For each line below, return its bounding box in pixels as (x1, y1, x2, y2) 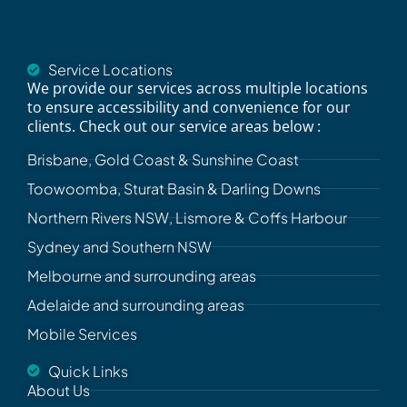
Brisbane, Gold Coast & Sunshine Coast (27, 149, 299, 169)
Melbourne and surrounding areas (27, 265, 256, 285)
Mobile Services (27, 323, 137, 343)
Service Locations (47, 60, 173, 80)
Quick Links (47, 361, 128, 381)
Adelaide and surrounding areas (27, 294, 244, 314)
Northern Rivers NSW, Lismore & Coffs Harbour (27, 207, 347, 227)
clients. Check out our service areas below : (27, 116, 321, 137)
